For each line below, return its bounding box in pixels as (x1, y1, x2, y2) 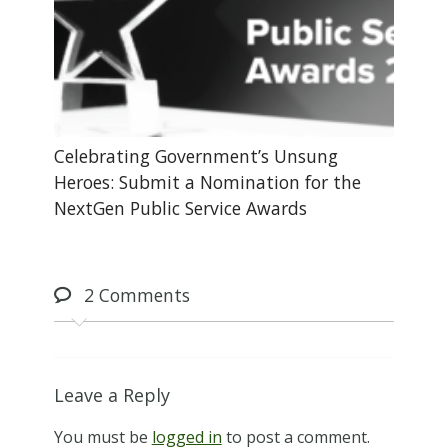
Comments (93, 283, 190, 308)
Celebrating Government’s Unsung (53, 143, 338, 168)
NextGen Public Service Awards (53, 195, 307, 220)
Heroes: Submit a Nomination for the (53, 169, 361, 194)
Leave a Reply (53, 383, 170, 408)
